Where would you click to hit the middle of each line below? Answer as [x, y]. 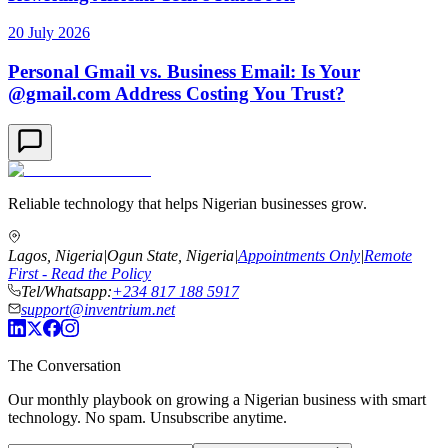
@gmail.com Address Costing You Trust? [176, 94]
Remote [388, 255]
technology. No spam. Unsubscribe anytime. [147, 417]
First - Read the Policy [79, 273]
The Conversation [64, 365]
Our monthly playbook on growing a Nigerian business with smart [217, 399]
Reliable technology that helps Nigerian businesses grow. [187, 203]
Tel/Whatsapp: [66, 291]
